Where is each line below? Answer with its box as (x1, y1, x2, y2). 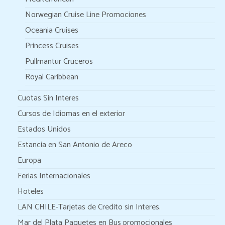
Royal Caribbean (25, 70, 78, 84)
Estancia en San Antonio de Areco (18, 138, 132, 152)
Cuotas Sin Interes (18, 91, 79, 105)
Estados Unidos (18, 123, 71, 136)
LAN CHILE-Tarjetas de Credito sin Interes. (18, 200, 161, 214)
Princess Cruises (25, 39, 79, 53)
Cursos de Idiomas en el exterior (18, 107, 125, 121)
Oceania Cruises (25, 24, 78, 37)
